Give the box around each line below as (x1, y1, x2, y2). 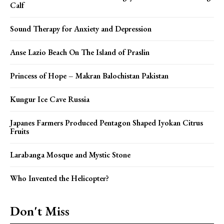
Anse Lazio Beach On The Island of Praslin (10, 46, 149, 57)
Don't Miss (10, 202, 69, 219)
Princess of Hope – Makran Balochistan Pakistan (10, 70, 168, 81)
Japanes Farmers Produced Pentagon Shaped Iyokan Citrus (10, 117, 203, 128)
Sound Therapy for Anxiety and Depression (10, 23, 151, 34)
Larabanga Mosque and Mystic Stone (10, 149, 130, 160)
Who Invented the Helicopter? (10, 172, 109, 183)
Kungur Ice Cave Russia (10, 93, 89, 104)
